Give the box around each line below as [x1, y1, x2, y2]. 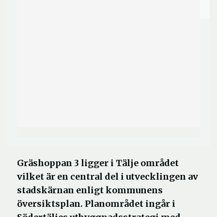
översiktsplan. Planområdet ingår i [17, 198, 175, 209]
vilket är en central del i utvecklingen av [17, 171, 198, 182]
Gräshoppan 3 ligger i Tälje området [17, 157, 179, 169]
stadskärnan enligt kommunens [17, 185, 163, 196]
